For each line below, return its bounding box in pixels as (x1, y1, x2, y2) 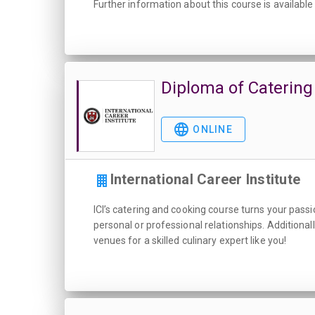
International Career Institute (110, 171, 300, 188)
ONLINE (190, 124, 233, 135)
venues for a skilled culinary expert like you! (93, 235, 287, 246)
